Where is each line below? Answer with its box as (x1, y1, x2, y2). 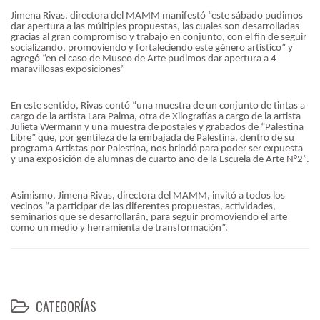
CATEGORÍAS (33, 297, 96, 316)
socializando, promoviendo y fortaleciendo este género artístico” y (11, 42, 293, 54)
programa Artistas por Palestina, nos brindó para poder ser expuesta (11, 143, 303, 154)
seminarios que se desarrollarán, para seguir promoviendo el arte (11, 212, 287, 224)
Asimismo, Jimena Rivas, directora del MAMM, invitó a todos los (11, 191, 285, 202)
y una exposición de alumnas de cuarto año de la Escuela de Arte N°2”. (11, 154, 309, 165)
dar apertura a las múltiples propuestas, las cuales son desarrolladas (11, 21, 299, 32)
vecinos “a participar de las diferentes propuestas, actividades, (11, 201, 276, 213)
